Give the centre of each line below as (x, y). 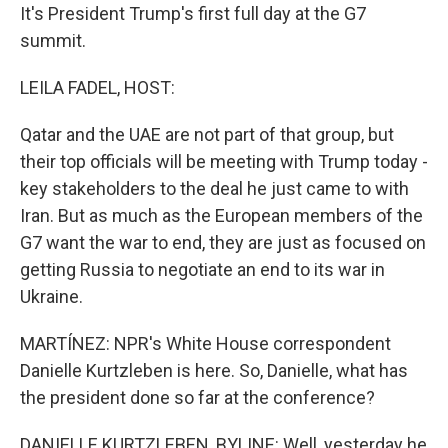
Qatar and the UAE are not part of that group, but (207, 134)
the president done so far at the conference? (197, 397)
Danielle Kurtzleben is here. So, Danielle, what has (214, 370)
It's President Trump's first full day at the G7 (193, 13)
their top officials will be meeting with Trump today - (224, 161)
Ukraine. (51, 296)
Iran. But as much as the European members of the (221, 215)
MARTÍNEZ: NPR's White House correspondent (205, 343)
